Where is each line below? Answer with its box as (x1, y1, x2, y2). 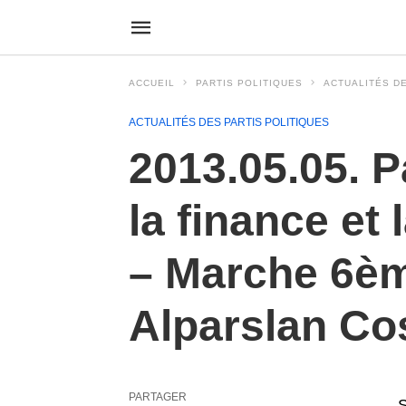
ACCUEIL (129, 78, 175, 88)
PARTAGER (129, 391, 187, 403)
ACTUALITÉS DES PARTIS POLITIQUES (129, 116, 329, 129)
